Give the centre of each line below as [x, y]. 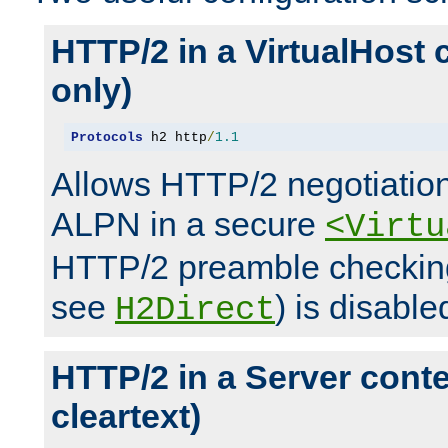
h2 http [174, 137]
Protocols [106, 137]
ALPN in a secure [188, 224]
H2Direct [195, 310]
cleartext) [126, 416]
